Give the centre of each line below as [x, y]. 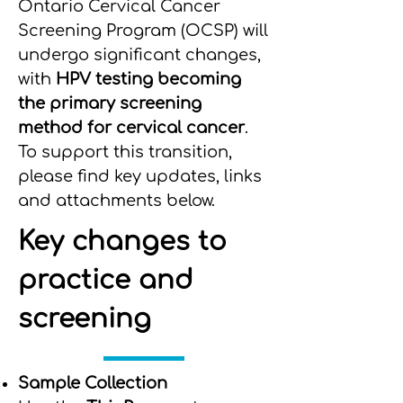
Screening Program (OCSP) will [143, 31]
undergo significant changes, [139, 55]
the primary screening [110, 103]
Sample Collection [93, 383]
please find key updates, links [140, 176]
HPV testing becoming [146, 79]
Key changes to [122, 242]
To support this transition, [125, 152]
